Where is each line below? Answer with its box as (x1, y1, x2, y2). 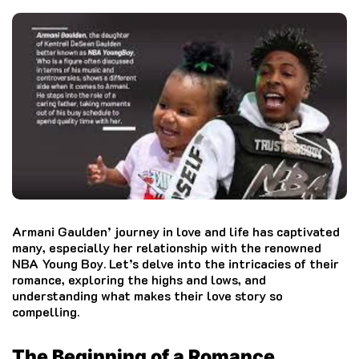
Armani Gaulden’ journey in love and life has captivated (12, 222, 340, 240)
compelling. (12, 302, 79, 320)
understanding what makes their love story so (12, 286, 283, 304)
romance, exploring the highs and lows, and (12, 270, 266, 288)
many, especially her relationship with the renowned (12, 238, 321, 256)
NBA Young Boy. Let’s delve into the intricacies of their (12, 254, 339, 272)
